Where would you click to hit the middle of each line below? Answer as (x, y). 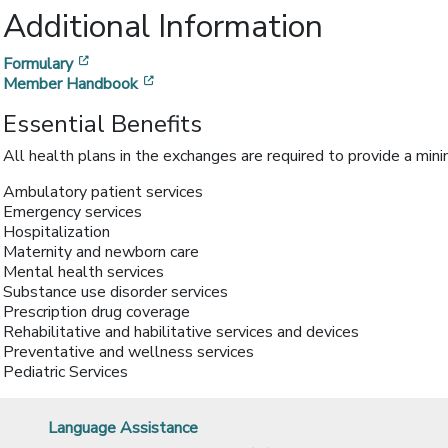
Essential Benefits (102, 124)
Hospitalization (56, 232)
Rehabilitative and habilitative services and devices (181, 332)
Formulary (38, 64)
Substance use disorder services (115, 292)
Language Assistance (122, 428)
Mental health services (83, 272)
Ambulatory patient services (103, 192)
